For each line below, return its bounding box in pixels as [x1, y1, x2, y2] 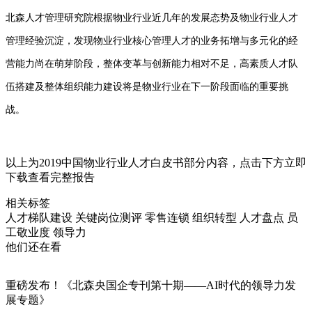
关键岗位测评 [75, 211, 142, 224]
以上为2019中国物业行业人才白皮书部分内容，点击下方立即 [6, 156, 306, 169]
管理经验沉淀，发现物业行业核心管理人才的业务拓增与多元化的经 [6, 35, 298, 46]
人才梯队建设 [6, 211, 72, 224]
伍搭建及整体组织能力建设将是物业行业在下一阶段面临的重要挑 [6, 81, 288, 92]
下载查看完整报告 [6, 171, 95, 183]
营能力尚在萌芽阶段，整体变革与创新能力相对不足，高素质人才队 [6, 58, 298, 69]
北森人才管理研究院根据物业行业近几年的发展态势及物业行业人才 [6, 12, 298, 23]
